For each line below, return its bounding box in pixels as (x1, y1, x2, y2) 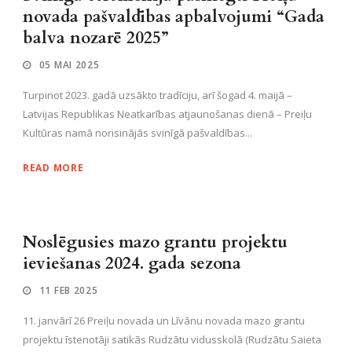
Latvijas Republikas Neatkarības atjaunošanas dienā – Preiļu (23, 107, 312, 121)
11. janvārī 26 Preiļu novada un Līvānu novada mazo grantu (23, 313, 305, 328)
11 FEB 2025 (38, 284, 98, 297)
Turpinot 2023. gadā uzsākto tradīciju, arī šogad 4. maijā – (23, 88, 292, 102)
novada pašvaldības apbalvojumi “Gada (23, 5, 324, 28)
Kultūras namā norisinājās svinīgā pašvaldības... (23, 126, 252, 140)
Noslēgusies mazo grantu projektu (23, 231, 288, 254)
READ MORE (23, 161, 84, 174)
